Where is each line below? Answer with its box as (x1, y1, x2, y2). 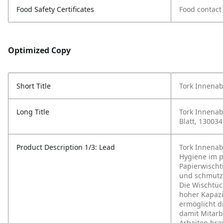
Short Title (16, 81, 51, 91)
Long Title (16, 107, 49, 116)
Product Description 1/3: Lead (16, 142, 115, 152)
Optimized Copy (8, 45, 71, 56)
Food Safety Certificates (16, 4, 94, 14)
